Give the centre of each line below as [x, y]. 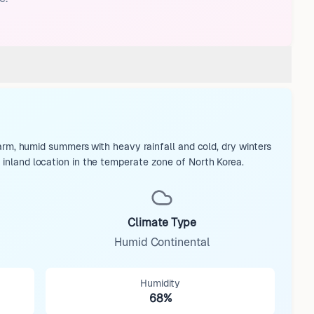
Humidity [160, 283]
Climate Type [162, 223]
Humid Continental [162, 242]
